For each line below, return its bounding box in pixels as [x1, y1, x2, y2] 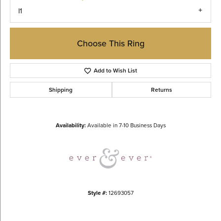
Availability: [55, 121, 86, 130]
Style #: [87, 188, 107, 198]
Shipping [49, 85, 73, 95]
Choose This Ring [76, 37, 145, 50]
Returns [150, 85, 172, 95]
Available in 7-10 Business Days [87, 121, 166, 130]
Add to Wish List [94, 66, 138, 75]
